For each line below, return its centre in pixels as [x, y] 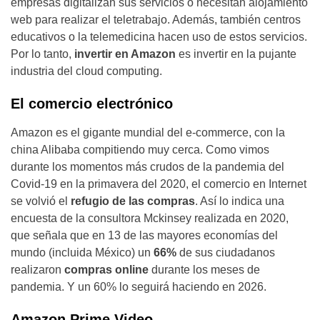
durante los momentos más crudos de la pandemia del [147, 167]
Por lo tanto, [42, 54]
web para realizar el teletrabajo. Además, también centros [156, 20]
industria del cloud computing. [86, 71]
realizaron [37, 270]
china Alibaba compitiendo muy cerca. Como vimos [140, 150]
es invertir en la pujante [236, 54]
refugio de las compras [133, 201]
